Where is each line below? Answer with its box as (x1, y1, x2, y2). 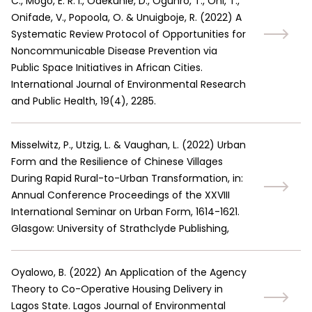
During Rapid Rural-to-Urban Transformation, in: (11, 171, 243, 185)
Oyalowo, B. (11, 265, 66, 279)
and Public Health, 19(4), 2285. (11, 94, 156, 108)
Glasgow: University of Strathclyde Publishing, (11, 221, 229, 235)
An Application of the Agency (104, 265, 247, 279)
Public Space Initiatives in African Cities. (11, 61, 203, 75)
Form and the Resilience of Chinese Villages (11, 155, 223, 169)
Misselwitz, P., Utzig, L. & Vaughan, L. (11, 138, 179, 152)
